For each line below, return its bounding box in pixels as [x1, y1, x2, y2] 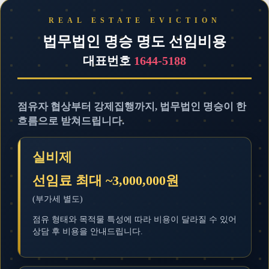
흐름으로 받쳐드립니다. [17, 115, 124, 127]
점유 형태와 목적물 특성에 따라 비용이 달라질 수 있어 [32, 215, 237, 224]
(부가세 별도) [32, 195, 83, 204]
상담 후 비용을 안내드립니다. [32, 227, 143, 236]
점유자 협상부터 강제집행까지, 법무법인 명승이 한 [17, 101, 246, 112]
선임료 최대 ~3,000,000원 [32, 173, 179, 188]
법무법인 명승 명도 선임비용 [43, 34, 226, 49]
